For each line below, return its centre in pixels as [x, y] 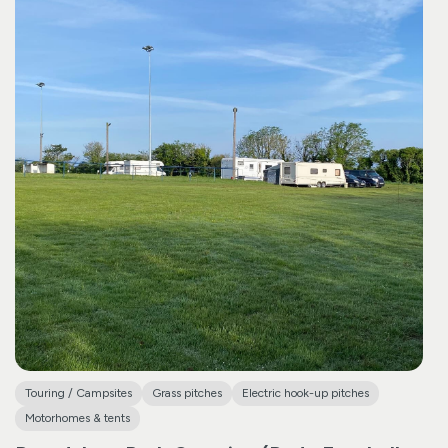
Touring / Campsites [78, 392]
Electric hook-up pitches [305, 392]
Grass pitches [187, 392]
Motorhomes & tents [77, 417]
